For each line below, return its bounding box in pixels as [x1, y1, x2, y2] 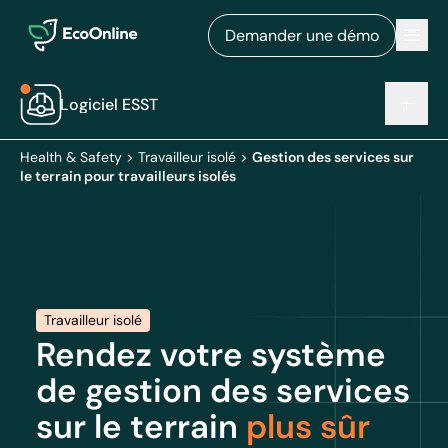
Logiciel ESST [60, 94, 158, 114]
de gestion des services [36, 369, 410, 411]
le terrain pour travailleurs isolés [20, 167, 236, 185]
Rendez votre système [36, 333, 386, 375]
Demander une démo [225, 25, 379, 45]
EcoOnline [19, 7, 93, 27]
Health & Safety [20, 148, 122, 166]
